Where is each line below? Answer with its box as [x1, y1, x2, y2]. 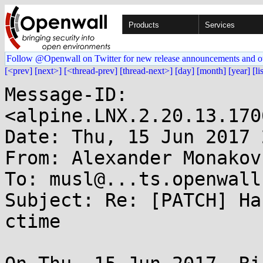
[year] [228, 66, 250, 76]
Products [129, 21, 159, 29]
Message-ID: [5, 84, 127, 105]
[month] [197, 66, 226, 76]
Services [205, 21, 235, 29]
